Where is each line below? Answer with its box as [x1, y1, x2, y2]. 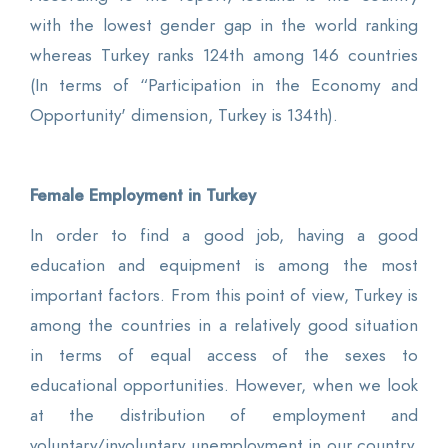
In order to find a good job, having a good [30, 222, 418, 247]
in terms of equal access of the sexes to [30, 342, 418, 367]
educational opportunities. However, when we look [30, 372, 418, 397]
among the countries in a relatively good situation [30, 312, 418, 337]
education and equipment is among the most [30, 252, 418, 277]
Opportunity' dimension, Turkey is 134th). [30, 102, 338, 127]
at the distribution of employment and [30, 402, 418, 427]
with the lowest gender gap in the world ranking [30, 12, 418, 37]
